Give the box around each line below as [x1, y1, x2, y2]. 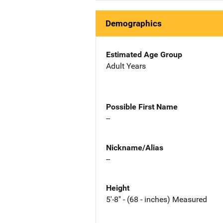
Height [106, 183, 129, 193]
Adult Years [106, 61, 146, 71]
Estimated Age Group [106, 50, 182, 59]
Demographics [106, 18, 162, 28]
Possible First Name [106, 102, 178, 111]
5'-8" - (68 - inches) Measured [106, 195, 207, 205]
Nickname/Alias [106, 142, 163, 152]
